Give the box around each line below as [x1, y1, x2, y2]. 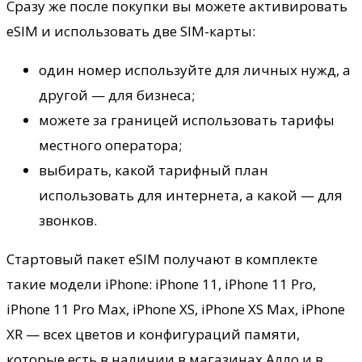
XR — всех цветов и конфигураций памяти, [6, 324, 300, 343]
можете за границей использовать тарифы [39, 110, 335, 129]
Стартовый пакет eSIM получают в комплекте [6, 249, 318, 268]
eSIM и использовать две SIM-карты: [6, 21, 255, 40]
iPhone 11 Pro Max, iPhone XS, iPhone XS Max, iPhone [6, 299, 345, 318]
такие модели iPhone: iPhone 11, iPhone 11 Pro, [6, 274, 316, 293]
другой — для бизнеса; [39, 85, 195, 104]
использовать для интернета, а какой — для [39, 185, 343, 204]
